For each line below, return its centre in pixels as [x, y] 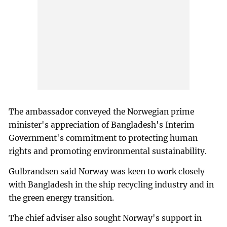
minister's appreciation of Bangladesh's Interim [102, 125]
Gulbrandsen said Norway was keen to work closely [107, 172]
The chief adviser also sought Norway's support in [105, 218]
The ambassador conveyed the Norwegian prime [102, 112]
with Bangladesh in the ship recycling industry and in [111, 185]
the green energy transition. [62, 198]
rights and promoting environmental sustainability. [108, 152]
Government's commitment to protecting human [103, 138]
